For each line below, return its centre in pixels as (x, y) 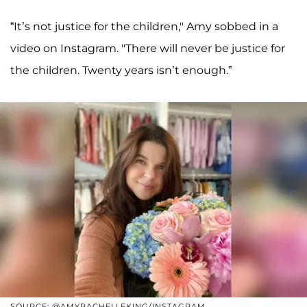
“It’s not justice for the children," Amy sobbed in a (144, 26)
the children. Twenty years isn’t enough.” (121, 70)
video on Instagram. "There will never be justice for (148, 48)
